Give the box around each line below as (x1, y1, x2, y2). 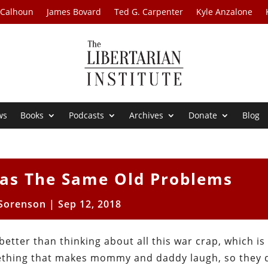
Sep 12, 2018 (57, 197, 121, 211)
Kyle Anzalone (196, 6, 253, 17)
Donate (188, 109, 218, 121)
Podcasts (69, 109, 105, 121)
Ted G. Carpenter (114, 6, 184, 17)
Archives (129, 109, 164, 121)
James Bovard (47, 6, 102, 17)
